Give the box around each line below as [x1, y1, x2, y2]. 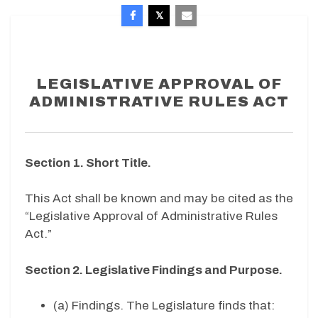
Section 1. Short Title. [25, 155, 153, 170]
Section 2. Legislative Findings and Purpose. [25, 263, 285, 277]
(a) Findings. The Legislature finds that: [53, 299, 278, 313]
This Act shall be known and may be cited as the [25, 192, 293, 206]
